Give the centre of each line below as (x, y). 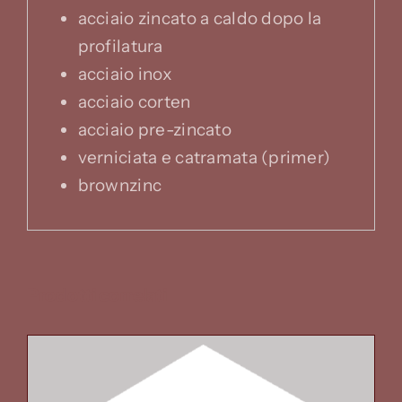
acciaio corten (134, 101)
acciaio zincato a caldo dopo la (200, 18)
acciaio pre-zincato (154, 129)
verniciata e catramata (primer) (204, 157)
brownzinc (120, 185)
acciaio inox (124, 74)
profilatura (120, 46)
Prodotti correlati (97, 296)
